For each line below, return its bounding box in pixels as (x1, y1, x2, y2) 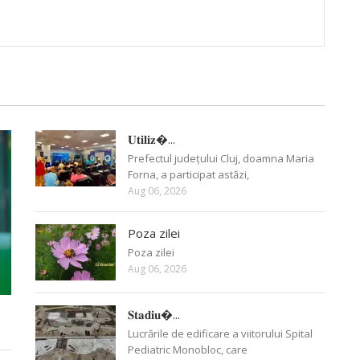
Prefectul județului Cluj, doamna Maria (128, 151, 314, 166)
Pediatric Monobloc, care (128, 342, 247, 358)
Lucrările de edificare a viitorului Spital (128, 326, 313, 342)
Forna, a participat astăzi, (128, 167, 249, 182)
